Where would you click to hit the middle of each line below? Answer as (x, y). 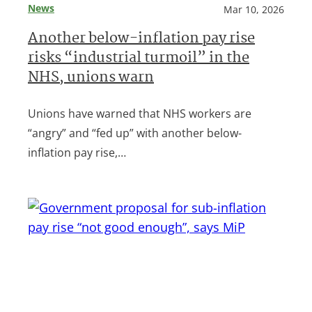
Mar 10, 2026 (254, 9)
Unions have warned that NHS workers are (140, 113)
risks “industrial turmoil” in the (139, 58)
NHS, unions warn (91, 78)
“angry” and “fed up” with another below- (135, 133)
